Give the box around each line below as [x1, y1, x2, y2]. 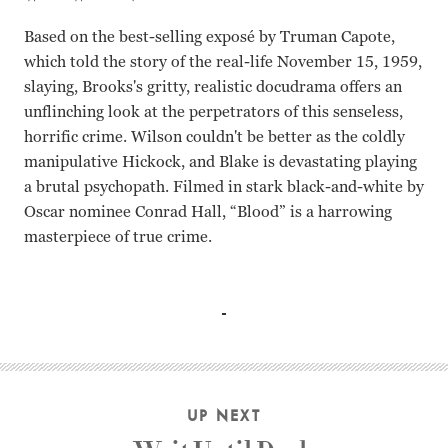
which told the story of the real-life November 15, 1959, [24, 51, 422, 72]
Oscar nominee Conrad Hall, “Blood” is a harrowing [24, 201, 392, 222]
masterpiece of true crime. [24, 226, 212, 247]
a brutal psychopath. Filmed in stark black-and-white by [24, 176, 424, 197]
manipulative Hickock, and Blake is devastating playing [24, 151, 417, 172]
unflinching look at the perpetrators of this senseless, [24, 101, 403, 122]
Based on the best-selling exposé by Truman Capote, [24, 26, 395, 47]
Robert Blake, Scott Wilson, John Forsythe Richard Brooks [23, 282, 443, 303]
